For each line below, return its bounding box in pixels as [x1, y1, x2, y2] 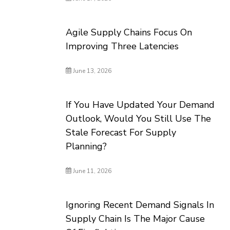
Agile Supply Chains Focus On [66, 26, 193, 39]
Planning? [66, 140, 107, 152]
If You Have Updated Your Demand [66, 99, 215, 111]
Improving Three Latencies [66, 40, 179, 52]
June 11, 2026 [71, 167, 112, 175]
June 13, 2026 [71, 67, 112, 75]
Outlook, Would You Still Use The [66, 112, 212, 125]
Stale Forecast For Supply [66, 126, 177, 139]
